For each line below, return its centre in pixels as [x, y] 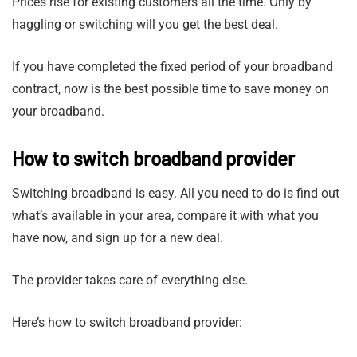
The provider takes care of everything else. [130, 280]
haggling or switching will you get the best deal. [145, 25]
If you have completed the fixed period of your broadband [173, 67]
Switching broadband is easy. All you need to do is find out [176, 194]
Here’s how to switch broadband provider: [127, 323]
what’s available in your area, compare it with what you [165, 216]
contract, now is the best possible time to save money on [171, 89]
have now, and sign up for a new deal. [118, 238]
